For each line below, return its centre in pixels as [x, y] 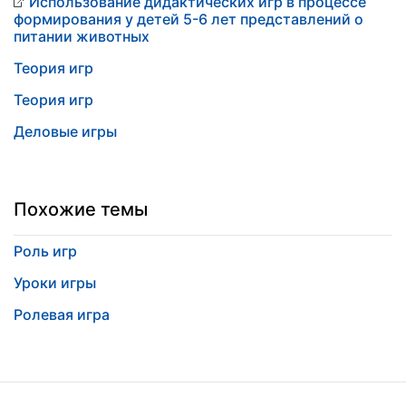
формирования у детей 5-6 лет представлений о [188, 19]
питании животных [82, 36]
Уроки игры [55, 283]
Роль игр [45, 251]
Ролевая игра [62, 314]
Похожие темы [81, 209]
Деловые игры [65, 131]
